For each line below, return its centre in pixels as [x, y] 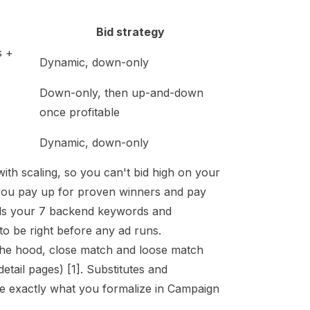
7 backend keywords [94, 211]
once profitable [80, 112]
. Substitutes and [124, 269]
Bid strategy [130, 32]
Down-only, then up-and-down [121, 93]
